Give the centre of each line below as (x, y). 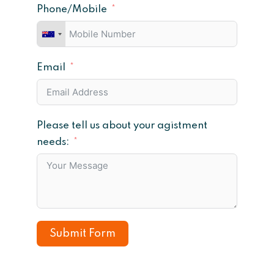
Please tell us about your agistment (122, 126)
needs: (53, 142)
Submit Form (83, 234)
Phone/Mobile (72, 9)
